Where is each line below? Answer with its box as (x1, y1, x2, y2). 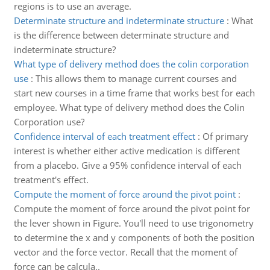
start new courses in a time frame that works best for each (13, 87, 255, 99)
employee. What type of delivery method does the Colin (13, 101, 245, 113)
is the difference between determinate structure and (13, 29, 229, 41)
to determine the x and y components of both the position (13, 231, 254, 243)
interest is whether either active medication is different (13, 145, 240, 157)
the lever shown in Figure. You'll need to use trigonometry (13, 217, 254, 229)
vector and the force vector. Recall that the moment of (13, 246, 237, 258)
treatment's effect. (13, 174, 89, 186)
